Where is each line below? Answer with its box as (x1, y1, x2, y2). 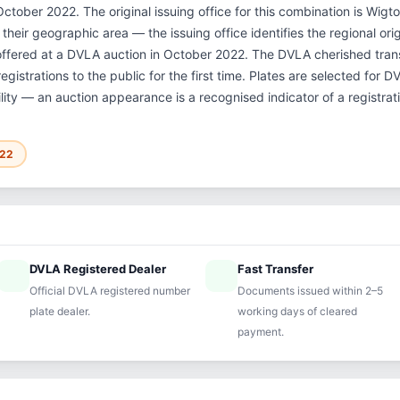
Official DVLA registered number (29, 284, 191, 297)
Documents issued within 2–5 (237, 284, 383, 297)
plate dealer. (29, 304, 91, 318)
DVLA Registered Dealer (29, 262, 167, 276)
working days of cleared (237, 304, 357, 318)
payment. (237, 325, 284, 338)
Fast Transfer (237, 262, 313, 276)
